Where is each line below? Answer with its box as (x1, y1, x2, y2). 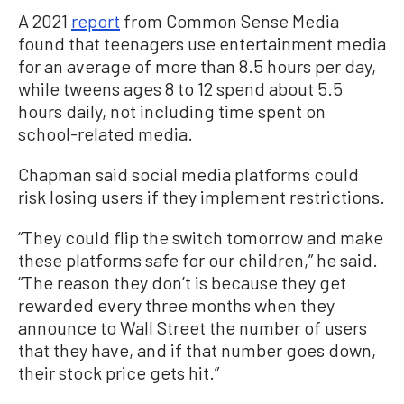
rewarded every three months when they (18, 293, 335, 316)
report (71, 9, 120, 32)
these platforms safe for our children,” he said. (18, 248, 378, 271)
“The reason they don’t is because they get (18, 271, 346, 293)
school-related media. (18, 122, 193, 144)
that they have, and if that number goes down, (18, 338, 376, 361)
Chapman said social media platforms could (18, 162, 359, 185)
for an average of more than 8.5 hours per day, (18, 54, 376, 77)
